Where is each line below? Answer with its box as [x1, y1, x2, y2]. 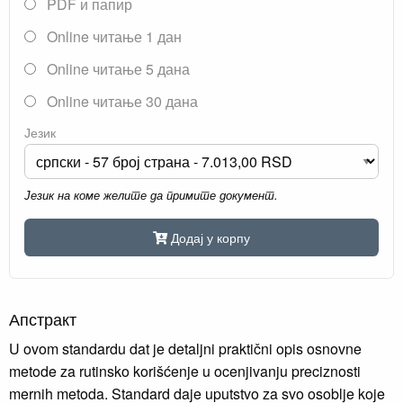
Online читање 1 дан [43, 26, 182, 48]
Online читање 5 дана [43, 58, 190, 80]
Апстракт [9, 306, 76, 330]
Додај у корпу [171, 227, 250, 246]
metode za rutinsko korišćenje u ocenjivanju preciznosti [9, 360, 361, 381]
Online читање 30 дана [43, 91, 198, 112]
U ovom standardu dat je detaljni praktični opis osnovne [9, 337, 362, 359]
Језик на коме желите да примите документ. [24, 186, 278, 204]
